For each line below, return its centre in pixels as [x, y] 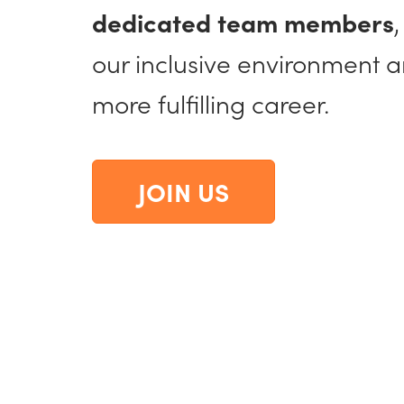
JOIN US [184, 191]
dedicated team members [243, 22]
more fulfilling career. [211, 103]
